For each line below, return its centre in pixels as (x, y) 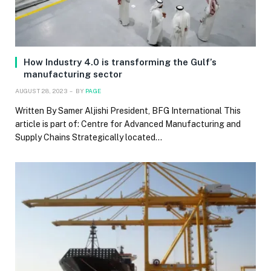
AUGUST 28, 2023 (41, 90)
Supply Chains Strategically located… (89, 137)
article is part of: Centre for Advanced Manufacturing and (128, 124)
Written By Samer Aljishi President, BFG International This (128, 110)
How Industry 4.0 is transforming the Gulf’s (120, 62)
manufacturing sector (73, 74)
